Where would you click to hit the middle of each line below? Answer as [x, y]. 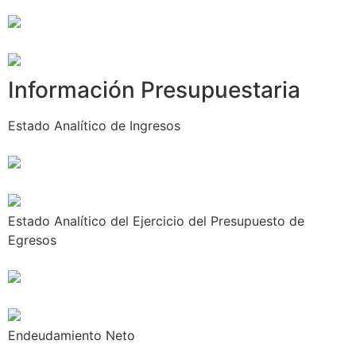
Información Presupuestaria [154, 90]
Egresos [32, 240]
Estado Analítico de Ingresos [94, 126]
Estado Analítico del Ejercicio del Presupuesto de [156, 221]
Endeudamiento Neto [72, 335]
